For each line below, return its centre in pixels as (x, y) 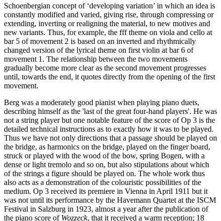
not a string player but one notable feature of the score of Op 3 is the (110, 120)
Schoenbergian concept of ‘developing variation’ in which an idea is (110, 5)
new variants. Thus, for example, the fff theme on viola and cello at (108, 32)
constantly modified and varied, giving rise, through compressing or (109, 14)
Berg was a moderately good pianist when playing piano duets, (102, 102)
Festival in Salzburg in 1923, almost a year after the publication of (106, 209)
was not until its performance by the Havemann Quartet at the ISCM (110, 200)
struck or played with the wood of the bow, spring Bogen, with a (104, 155)
